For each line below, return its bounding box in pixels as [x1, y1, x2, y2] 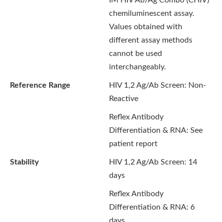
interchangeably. [109, 63, 166, 71]
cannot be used [109, 50, 162, 57]
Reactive [109, 95, 138, 103]
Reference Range [10, 81, 70, 89]
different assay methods [109, 36, 192, 44]
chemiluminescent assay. [109, 9, 194, 17]
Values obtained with [109, 23, 182, 31]
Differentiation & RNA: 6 [109, 203, 195, 211]
